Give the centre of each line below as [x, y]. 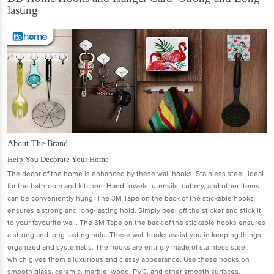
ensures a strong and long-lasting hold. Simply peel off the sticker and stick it [134, 210]
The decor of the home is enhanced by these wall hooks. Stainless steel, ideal [135, 174]
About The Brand [38, 143]
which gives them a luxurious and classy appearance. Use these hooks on [128, 259]
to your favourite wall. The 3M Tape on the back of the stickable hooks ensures [136, 223]
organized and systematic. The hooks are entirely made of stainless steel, [128, 247]
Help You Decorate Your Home [58, 159]
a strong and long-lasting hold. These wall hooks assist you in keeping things [134, 235]
